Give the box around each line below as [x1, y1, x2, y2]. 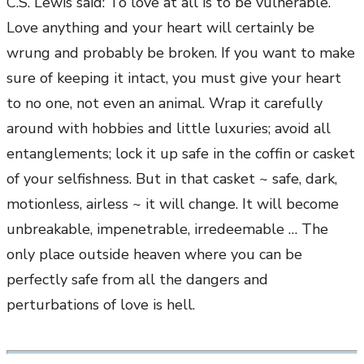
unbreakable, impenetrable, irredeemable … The [6, 219, 328, 240]
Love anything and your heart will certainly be [6, 18, 314, 38]
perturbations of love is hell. [6, 295, 195, 315]
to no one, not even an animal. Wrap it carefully [6, 93, 323, 114]
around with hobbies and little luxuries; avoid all [6, 119, 331, 139]
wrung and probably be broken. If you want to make [6, 43, 355, 63]
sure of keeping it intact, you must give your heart [6, 68, 341, 89]
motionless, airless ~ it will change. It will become [6, 194, 339, 214]
